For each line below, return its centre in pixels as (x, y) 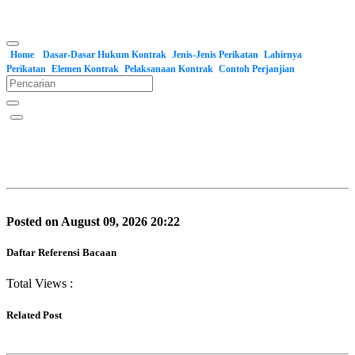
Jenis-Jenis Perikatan (215, 55)
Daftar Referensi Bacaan (61, 253)
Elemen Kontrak (85, 69)
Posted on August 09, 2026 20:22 (93, 221)
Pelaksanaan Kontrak (169, 69)
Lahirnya (283, 55)
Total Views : (40, 284)
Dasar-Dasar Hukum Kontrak (105, 55)
